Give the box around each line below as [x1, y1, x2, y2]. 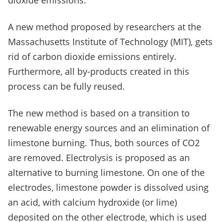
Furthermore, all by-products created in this [8, 65, 189, 78]
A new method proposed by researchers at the [8, 21, 201, 33]
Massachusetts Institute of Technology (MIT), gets [8, 36, 213, 48]
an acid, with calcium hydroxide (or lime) [8, 196, 177, 209]
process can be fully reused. [8, 80, 127, 93]
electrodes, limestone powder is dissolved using [8, 181, 209, 194]
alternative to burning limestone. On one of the [8, 166, 205, 179]
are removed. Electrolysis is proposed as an [8, 152, 190, 164]
